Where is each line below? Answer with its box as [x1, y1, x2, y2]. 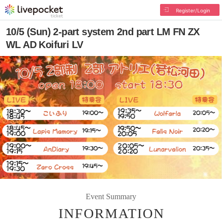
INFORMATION [58, 205, 165, 221]
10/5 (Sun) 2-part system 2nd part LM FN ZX [6, 26, 200, 37]
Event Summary [86, 192, 136, 201]
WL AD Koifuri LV [6, 39, 83, 50]
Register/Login [175, 7, 210, 13]
